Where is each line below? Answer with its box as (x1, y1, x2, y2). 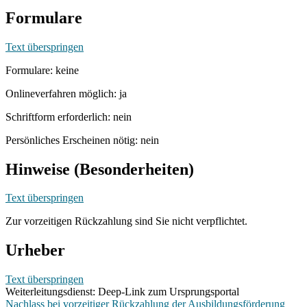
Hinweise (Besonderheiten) (5, 160, 194, 178)
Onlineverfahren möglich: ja (5, 87, 127, 99)
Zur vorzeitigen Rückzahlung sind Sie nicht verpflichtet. (5, 215, 247, 228)
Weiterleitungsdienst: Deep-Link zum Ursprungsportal (5, 286, 239, 298)
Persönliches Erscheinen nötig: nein (5, 134, 159, 146)
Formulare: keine (5, 64, 79, 76)
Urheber (5, 241, 65, 260)
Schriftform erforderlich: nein (5, 110, 132, 123)
